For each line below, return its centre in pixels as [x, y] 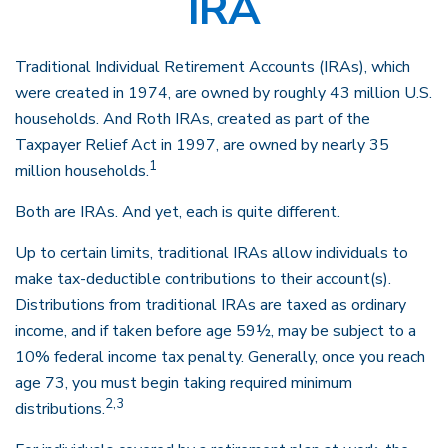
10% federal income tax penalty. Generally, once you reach [220, 357]
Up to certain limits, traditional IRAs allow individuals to [211, 253]
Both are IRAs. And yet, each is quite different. [177, 212]
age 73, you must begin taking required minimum [183, 383]
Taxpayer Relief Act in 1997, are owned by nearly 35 [202, 145]
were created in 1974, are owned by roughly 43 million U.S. [223, 93]
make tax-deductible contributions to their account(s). [203, 279]
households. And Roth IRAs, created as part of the [192, 119]
